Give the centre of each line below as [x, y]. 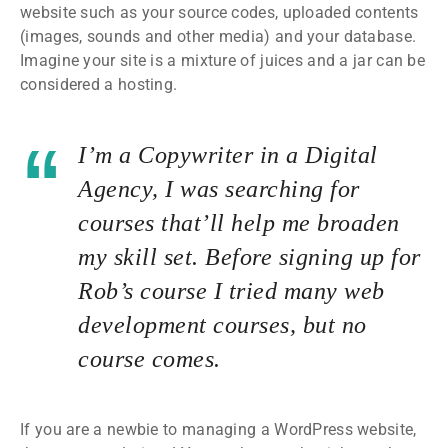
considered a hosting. [99, 84]
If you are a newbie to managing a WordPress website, [218, 429]
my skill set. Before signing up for [249, 256]
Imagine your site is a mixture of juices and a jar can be [223, 60]
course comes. [149, 358]
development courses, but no [222, 324]
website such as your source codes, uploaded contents [219, 12]
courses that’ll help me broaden [239, 222]
